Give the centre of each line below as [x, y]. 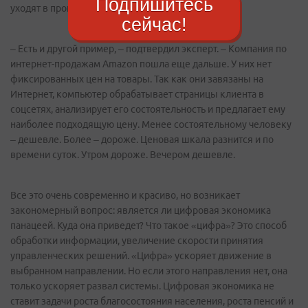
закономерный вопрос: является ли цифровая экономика [141, 211]
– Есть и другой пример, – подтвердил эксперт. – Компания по [148, 49]
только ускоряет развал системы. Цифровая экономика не [142, 286]
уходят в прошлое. [53, 9]
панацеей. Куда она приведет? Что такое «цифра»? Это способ [148, 226]
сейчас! [154, 24]
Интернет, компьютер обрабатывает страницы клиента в [137, 95]
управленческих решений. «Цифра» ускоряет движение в [141, 256]
